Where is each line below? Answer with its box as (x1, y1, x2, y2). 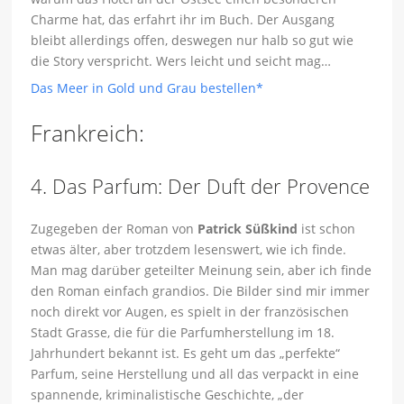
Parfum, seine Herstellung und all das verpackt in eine (31, 365, 360, 383)
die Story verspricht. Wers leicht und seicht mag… (31, 52, 332, 70)
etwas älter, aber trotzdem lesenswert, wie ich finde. (31, 241, 347, 259)
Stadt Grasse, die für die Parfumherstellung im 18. (31, 324, 335, 342)
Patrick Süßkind (197, 220, 298, 238)
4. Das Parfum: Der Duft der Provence (31, 172, 371, 200)
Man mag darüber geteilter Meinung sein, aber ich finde (31, 262, 372, 280)
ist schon (298, 220, 356, 238)
